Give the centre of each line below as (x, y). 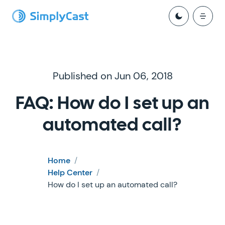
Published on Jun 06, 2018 (113, 76)
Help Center (70, 173)
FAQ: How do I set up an (113, 104)
